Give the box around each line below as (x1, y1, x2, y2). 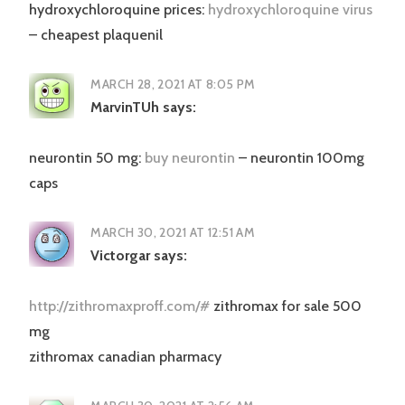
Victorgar (90, 247, 151, 265)
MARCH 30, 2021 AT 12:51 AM (90, 224, 256, 241)
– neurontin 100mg (235, 149, 364, 167)
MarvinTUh (90, 99, 160, 117)
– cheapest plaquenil (29, 26, 163, 44)
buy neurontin (145, 149, 235, 167)
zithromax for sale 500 (210, 297, 362, 316)
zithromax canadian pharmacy (29, 348, 221, 366)
